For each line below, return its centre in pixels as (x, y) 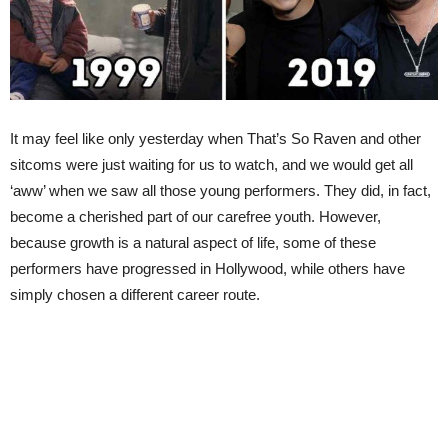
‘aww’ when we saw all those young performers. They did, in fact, (220, 191)
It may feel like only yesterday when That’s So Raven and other (215, 139)
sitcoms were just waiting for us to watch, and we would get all (211, 165)
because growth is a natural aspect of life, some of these (193, 243)
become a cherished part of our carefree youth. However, (195, 217)
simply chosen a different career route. (135, 295)
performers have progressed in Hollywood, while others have (207, 269)
